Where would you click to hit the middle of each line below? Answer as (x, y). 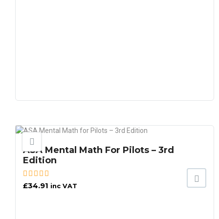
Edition (40, 160)
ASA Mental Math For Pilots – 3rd (99, 150)
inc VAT (64, 186)
